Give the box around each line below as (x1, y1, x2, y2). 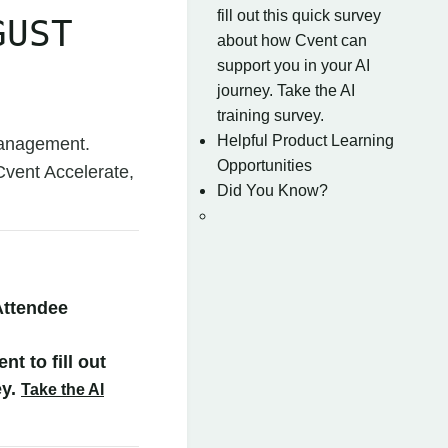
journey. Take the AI (217, 82, 355, 99)
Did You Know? (217, 182, 328, 199)
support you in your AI (217, 57, 370, 74)
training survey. (217, 107, 324, 124)
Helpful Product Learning (217, 132, 394, 149)
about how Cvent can (217, 32, 367, 49)
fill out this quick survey (217, 7, 381, 24)
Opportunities (217, 157, 312, 174)
